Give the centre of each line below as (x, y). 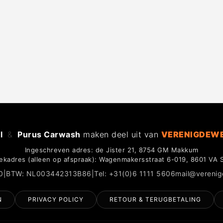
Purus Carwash (49, 134)
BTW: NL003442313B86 (49, 173)
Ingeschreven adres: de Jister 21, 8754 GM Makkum (111, 150)
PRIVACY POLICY (56, 199)
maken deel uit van (121, 134)
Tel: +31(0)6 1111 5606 (135, 173)
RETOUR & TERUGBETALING (155, 199)
